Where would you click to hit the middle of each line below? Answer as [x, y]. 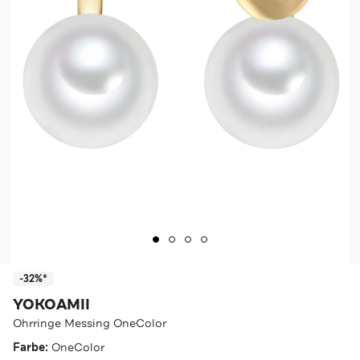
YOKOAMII [51, 304]
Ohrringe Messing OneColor [90, 323]
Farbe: [32, 347]
